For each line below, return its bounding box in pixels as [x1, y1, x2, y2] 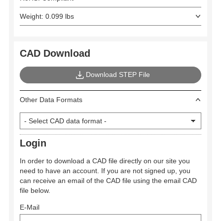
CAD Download [20, 47, 90, 59]
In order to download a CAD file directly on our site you [20, 157, 190, 165]
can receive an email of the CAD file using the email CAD [20, 177, 197, 185]
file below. [20, 186, 50, 195]
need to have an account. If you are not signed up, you [20, 167, 190, 175]
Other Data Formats [20, 96, 82, 104]
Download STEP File [85, 70, 150, 78]
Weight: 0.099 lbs [20, 12, 74, 20]
